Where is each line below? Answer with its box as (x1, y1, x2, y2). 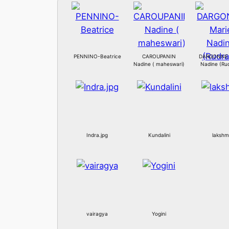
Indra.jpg (86, 132, 108, 139)
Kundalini (148, 132, 170, 139)
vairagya (86, 211, 108, 217)
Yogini (152, 211, 166, 217)
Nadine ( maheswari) (133, 61, 185, 67)
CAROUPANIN (142, 53, 176, 60)
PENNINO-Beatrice (73, 53, 121, 60)
